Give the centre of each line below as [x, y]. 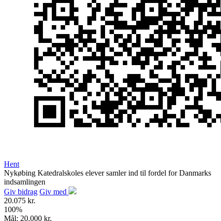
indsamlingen [25, 182]
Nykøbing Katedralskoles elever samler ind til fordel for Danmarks [108, 173]
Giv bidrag [21, 192]
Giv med [54, 192]
